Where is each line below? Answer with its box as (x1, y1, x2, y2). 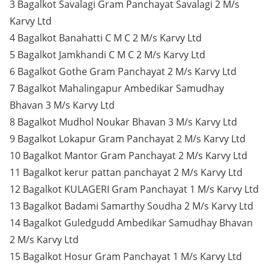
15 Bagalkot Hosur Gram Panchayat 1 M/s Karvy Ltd (10, 250, 242, 263)
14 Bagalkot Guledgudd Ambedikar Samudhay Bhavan (10, 216, 253, 229)
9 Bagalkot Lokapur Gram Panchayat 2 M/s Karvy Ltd (10, 132, 246, 145)
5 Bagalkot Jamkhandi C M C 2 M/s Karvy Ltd (10, 48, 205, 61)
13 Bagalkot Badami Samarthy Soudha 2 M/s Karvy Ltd (10, 199, 253, 213)
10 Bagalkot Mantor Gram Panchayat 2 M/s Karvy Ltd (10, 149, 247, 162)
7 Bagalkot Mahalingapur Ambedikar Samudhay (10, 82, 224, 95)
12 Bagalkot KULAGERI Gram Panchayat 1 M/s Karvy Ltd (10, 183, 259, 196)
